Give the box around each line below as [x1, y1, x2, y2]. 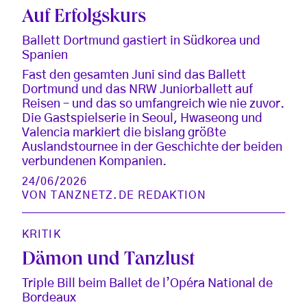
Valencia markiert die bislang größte [22, 127, 226, 140]
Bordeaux [22, 292, 76, 305]
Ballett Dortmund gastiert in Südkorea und [22, 35, 260, 48]
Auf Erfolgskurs [22, 8, 146, 29]
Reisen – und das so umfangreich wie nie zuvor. [22, 98, 284, 111]
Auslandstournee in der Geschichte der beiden [22, 141, 282, 154]
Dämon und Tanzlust [22, 251, 195, 271]
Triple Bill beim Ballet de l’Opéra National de [22, 278, 273, 291]
